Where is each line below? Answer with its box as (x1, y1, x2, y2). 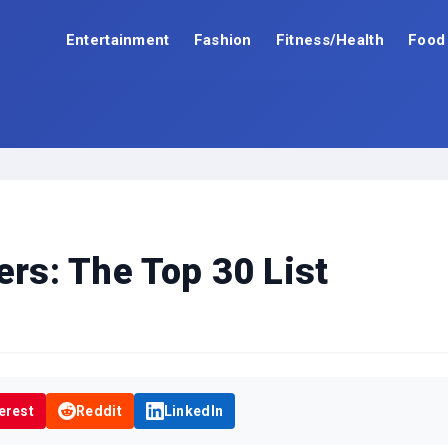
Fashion (193, 30, 252, 49)
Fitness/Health (275, 30, 384, 49)
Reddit (76, 403, 122, 419)
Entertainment (65, 30, 170, 49)
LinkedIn (163, 403, 224, 419)
